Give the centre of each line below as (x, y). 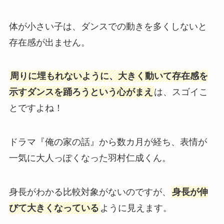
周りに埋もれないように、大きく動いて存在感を (109, 76)
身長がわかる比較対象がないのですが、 (90, 192)
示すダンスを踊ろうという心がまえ (81, 92)
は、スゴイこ (181, 92)
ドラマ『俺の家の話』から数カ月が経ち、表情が (108, 142)
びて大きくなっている (54, 208)
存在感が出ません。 (49, 42)
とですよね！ (36, 108)
